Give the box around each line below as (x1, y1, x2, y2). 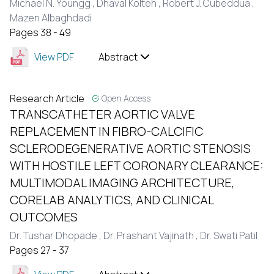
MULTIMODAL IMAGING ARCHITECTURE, (10, 174, 234, 191)
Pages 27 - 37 (10, 243, 69, 257)
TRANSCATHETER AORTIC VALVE (10, 106, 195, 122)
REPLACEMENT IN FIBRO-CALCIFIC (10, 123, 203, 139)
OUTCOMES (10, 209, 78, 225)
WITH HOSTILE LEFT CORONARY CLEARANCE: (10, 157, 264, 174)
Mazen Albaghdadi (10, 11, 92, 24)
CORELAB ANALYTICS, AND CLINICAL (10, 191, 213, 208)
